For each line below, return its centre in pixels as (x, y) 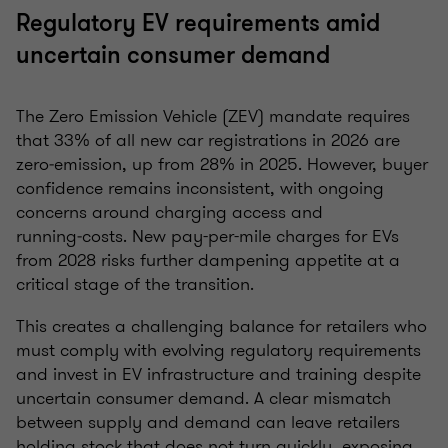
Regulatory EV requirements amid (198, 24)
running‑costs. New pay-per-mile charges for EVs (207, 236)
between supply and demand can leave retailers (208, 422)
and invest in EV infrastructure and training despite (218, 374)
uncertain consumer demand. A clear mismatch (203, 398)
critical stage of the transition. (135, 284)
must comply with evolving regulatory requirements (218, 350)
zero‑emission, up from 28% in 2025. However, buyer (222, 164)
